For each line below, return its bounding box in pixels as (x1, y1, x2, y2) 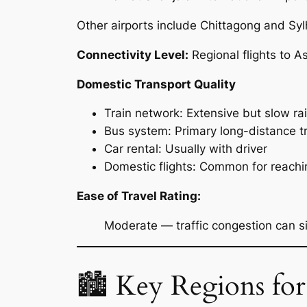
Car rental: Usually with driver (104, 142, 267, 156)
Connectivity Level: (77, 47, 188, 62)
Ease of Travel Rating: (77, 189, 201, 204)
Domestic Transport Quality (77, 77, 236, 91)
